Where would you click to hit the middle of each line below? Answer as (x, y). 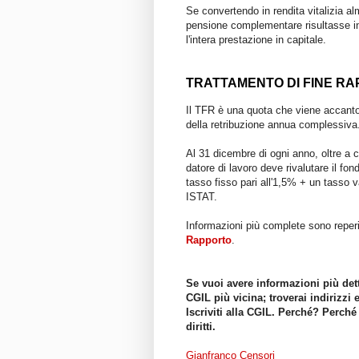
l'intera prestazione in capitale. (256, 39)
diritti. (201, 326)
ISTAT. (202, 196)
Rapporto (209, 240)
